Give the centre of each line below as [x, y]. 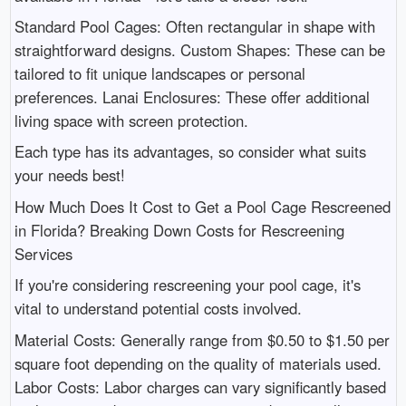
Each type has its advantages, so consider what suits [190, 152]
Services [43, 253]
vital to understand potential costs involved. [158, 309]
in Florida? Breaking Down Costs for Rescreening [179, 230]
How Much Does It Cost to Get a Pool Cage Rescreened [202, 206]
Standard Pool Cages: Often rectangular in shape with [194, 27]
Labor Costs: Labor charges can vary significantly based [200, 387]
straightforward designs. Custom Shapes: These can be [199, 50]
